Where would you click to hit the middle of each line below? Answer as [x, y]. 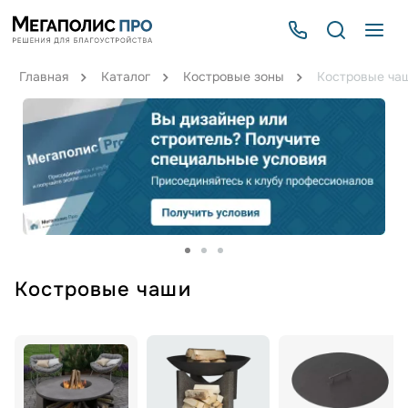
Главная [43, 76]
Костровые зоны [233, 76]
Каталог [125, 76]
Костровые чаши [103, 290]
